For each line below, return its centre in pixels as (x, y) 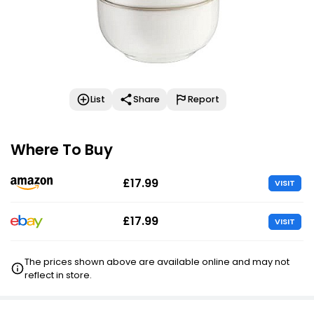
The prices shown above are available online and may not (157, 262)
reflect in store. (59, 275)
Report (204, 99)
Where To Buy (62, 150)
